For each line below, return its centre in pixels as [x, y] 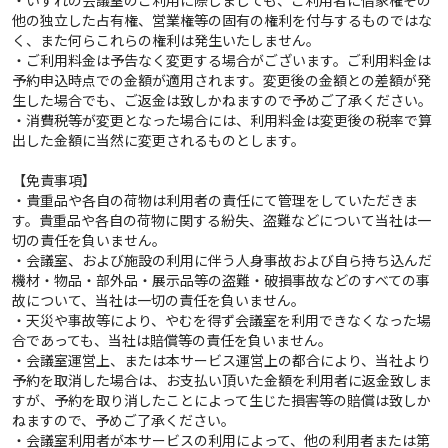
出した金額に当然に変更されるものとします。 [158, 139]
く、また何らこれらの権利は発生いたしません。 [166, 39]
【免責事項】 [54, 179]
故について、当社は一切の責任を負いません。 [158, 299]
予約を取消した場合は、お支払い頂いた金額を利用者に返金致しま [222, 379]
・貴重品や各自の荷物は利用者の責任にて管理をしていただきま [215, 199]
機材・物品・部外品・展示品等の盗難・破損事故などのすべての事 [221, 279]
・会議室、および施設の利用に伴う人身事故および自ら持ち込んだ [222, 259]
